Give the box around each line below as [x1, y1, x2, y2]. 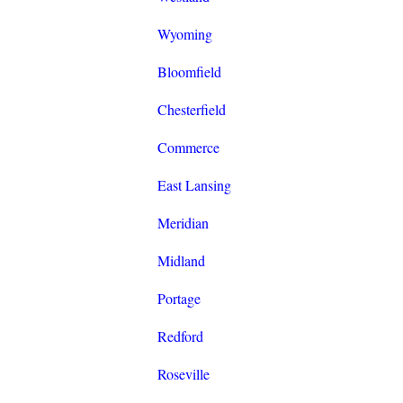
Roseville [157, 364, 210, 384]
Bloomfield [157, 62, 221, 82]
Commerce [157, 138, 219, 157]
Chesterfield [157, 100, 226, 120]
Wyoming [157, 24, 212, 44]
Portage [157, 289, 201, 309]
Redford [157, 327, 203, 346]
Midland [157, 251, 205, 271]
